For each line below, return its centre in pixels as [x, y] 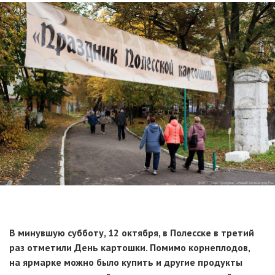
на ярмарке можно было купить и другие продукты [126, 262]
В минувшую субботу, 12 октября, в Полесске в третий [132, 232]
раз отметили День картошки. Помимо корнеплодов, [130, 247]
